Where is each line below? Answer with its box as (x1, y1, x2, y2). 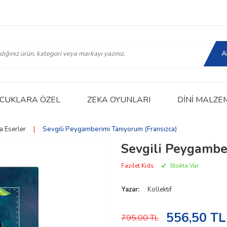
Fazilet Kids (121, 162, 154, 170)
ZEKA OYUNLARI (87, 94, 150, 105)
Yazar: (122, 185, 139, 194)
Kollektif (147, 185, 172, 194)
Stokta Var (168, 162, 199, 170)
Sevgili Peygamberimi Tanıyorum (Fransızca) (42, 125, 177, 134)
